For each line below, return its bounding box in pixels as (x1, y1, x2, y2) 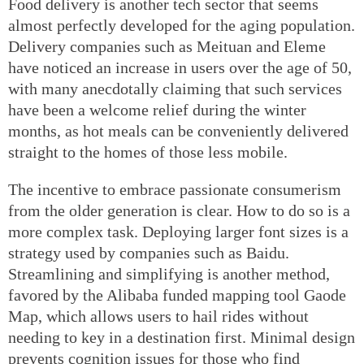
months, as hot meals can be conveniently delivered (8, 121, 349, 140)
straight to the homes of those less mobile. (8, 142, 288, 161)
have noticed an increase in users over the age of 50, (8, 58, 352, 76)
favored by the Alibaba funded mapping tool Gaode (8, 285, 346, 304)
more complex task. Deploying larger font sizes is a (8, 222, 349, 240)
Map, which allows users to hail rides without (8, 306, 309, 325)
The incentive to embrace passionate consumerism (8, 180, 341, 198)
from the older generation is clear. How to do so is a (8, 201, 350, 219)
